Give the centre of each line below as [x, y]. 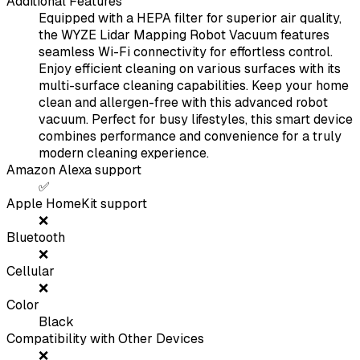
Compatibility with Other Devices [105, 339]
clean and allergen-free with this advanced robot [183, 103]
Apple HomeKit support [77, 204]
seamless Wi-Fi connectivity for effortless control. [186, 52]
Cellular [31, 272]
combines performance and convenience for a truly [190, 137]
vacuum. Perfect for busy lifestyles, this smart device [196, 120]
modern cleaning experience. [124, 153]
